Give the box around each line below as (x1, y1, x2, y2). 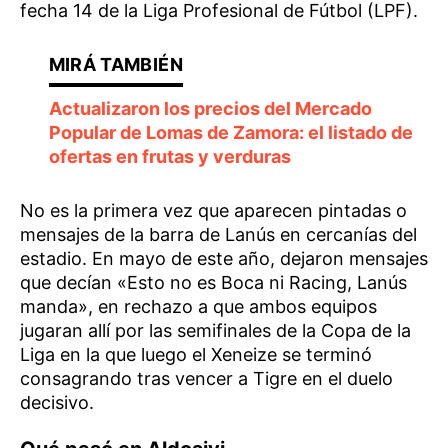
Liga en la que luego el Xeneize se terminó (20, 343, 372, 365)
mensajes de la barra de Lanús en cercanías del (20, 223, 417, 245)
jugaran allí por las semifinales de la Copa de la (20, 319, 411, 341)
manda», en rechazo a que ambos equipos (20, 295, 377, 317)
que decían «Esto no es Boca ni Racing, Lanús (20, 271, 407, 293)
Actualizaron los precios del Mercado (48, 97, 372, 119)
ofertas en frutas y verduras (48, 145, 291, 167)
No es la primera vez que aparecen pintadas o (20, 199, 407, 221)
